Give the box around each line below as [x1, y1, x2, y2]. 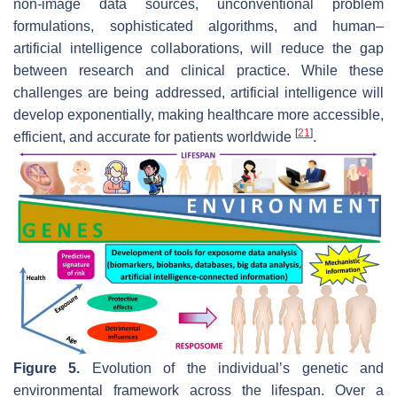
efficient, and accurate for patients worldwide [13, 128, 295, 144]
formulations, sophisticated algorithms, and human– [13, 18, 384, 34]
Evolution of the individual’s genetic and [80, 360, 385, 376]
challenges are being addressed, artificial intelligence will [13, 84, 384, 100]
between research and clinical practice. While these [13, 62, 384, 78]
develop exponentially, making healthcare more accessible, [13, 106, 384, 122]
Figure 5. [13, 360, 81, 376]
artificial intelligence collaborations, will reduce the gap [13, 40, 384, 56]
